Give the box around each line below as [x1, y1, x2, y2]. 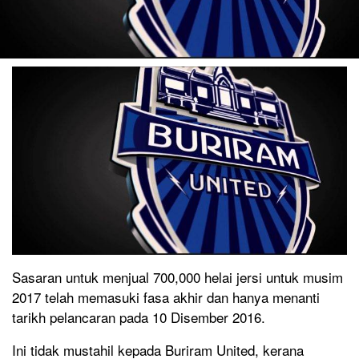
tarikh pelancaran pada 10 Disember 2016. [12, 307, 265, 328]
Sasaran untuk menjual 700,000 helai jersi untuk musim [12, 267, 343, 288]
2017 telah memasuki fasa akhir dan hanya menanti [12, 287, 320, 308]
